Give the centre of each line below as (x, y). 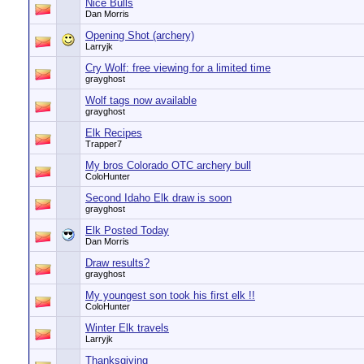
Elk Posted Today (127, 230)
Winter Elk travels (127, 328)
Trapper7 (104, 144)
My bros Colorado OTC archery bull (168, 165)
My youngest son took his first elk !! (170, 295)
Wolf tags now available (141, 100)
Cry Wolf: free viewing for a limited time (178, 68)
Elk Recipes (114, 133)
